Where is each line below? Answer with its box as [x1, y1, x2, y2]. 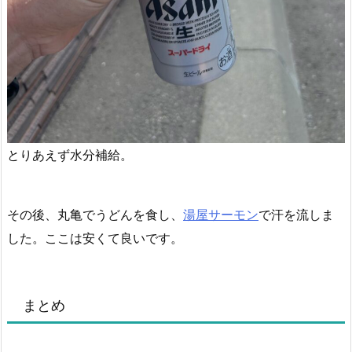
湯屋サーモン [183, 207, 258, 223]
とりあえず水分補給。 [7, 146, 133, 163]
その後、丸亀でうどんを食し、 [7, 207, 183, 223]
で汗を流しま [258, 207, 334, 223]
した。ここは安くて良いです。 [7, 230, 183, 247]
